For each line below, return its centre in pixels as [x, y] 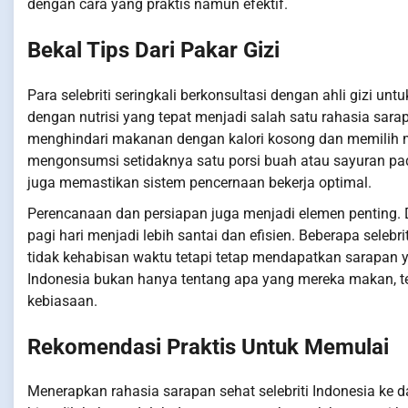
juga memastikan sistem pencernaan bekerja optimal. [199, 182]
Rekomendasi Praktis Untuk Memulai [208, 347]
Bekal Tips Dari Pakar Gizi [153, 50]
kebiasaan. [62, 301]
